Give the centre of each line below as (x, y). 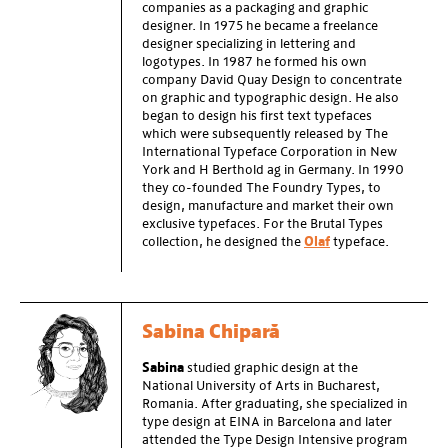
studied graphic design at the (271, 368)
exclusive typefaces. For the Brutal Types (262, 224)
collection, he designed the (223, 242)
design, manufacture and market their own (268, 206)
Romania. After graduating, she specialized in (275, 404)
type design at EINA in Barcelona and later (267, 422)
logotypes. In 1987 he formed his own (254, 62)
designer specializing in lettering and (249, 44)
